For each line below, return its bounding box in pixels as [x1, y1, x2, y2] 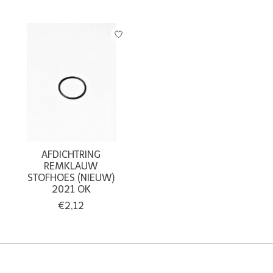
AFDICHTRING [41, 148, 101, 160]
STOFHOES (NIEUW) [27, 171, 115, 183]
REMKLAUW [44, 160, 99, 172]
